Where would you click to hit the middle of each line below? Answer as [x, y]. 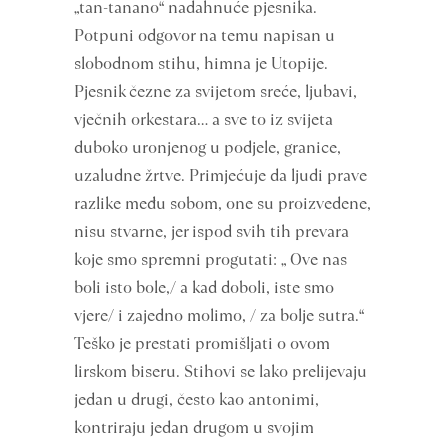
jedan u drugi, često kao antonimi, [196, 399]
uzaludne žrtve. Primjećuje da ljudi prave [220, 175]
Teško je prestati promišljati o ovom [202, 343]
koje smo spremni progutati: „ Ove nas [210, 259]
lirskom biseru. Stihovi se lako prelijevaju [220, 371]
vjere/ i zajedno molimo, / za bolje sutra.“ [219, 315]
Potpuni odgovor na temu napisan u [204, 35]
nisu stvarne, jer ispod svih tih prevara [211, 231]
